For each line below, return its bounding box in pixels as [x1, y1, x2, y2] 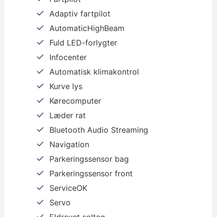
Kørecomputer [49, 95, 101, 106]
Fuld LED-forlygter [49, 37, 117, 47]
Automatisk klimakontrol [49, 66, 139, 77]
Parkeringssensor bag [49, 154, 129, 164]
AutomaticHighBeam [49, 23, 124, 33]
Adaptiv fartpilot [49, 8, 110, 18]
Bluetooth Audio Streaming [49, 124, 148, 135]
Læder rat [49, 110, 86, 120]
